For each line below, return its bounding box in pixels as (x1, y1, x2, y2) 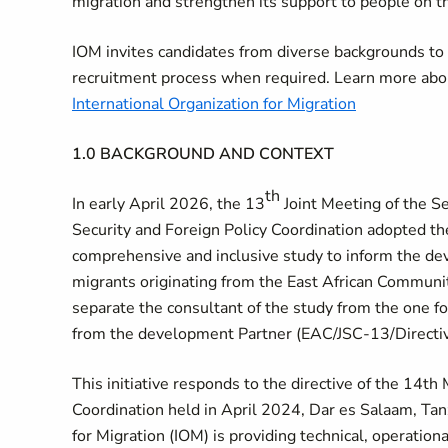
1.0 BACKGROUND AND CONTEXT (72, 143, 334, 165)
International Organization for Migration (72, 93, 356, 115)
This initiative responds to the (72, 373, 291, 395)
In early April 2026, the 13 (72, 193, 265, 215)
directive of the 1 (291, 373, 413, 395)
